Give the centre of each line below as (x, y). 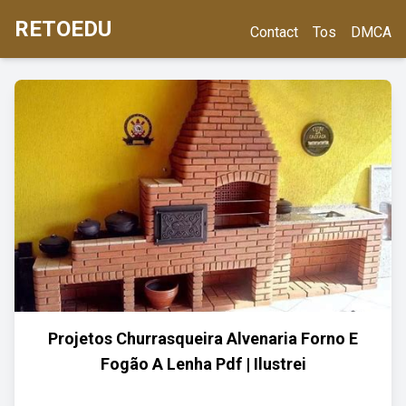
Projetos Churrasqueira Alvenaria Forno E (203, 338)
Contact (274, 32)
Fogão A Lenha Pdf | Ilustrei (203, 364)
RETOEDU (63, 29)
